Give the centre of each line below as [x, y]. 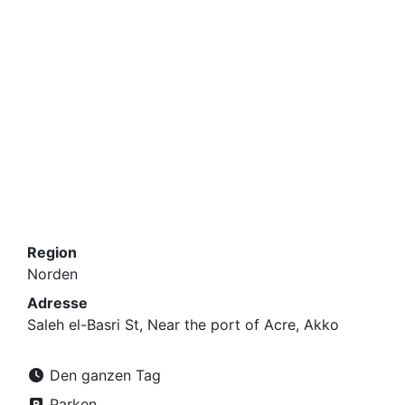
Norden [52, 274]
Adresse [57, 303]
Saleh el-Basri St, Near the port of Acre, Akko [183, 325]
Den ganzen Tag [103, 375]
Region [52, 252]
